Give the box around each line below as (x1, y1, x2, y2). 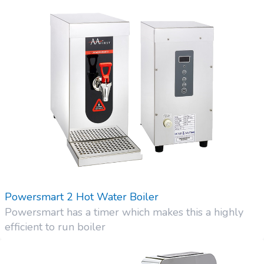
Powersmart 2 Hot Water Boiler (5, 190, 159, 204)
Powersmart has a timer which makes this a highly (5, 205, 243, 220)
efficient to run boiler (5, 220, 105, 235)
